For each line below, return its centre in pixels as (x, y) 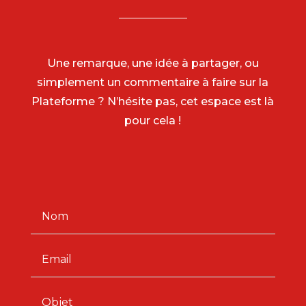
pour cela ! (153, 121)
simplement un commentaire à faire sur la (153, 83)
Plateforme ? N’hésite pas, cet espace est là (153, 102)
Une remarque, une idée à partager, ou (153, 64)
